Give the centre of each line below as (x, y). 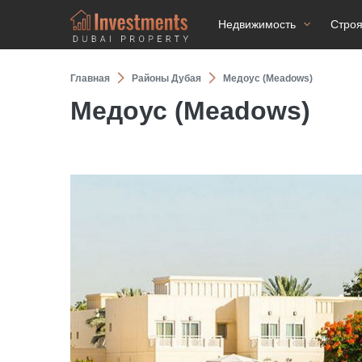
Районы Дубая (166, 78)
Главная (90, 78)
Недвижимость (257, 24)
